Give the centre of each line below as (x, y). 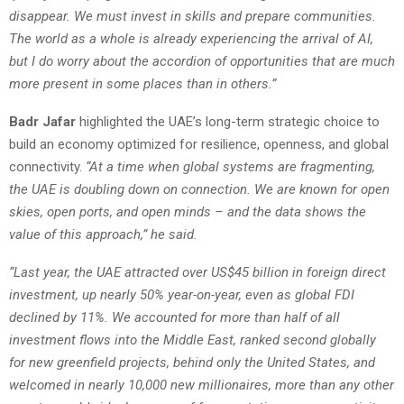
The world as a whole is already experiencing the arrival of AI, (191, 39)
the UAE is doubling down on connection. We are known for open (199, 190)
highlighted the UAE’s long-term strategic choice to (228, 122)
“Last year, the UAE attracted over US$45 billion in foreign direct (197, 273)
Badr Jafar (42, 122)
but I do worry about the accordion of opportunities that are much (202, 62)
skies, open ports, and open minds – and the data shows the (188, 212)
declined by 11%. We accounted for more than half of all (174, 318)
